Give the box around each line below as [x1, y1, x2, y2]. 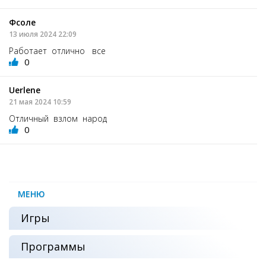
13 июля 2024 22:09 [9, 28, 77, 39]
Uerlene [9, 84, 40, 96]
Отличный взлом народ [9, 112, 107, 124]
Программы [21, 239, 85, 254]
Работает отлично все [9, 45, 106, 56]
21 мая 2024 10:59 [9, 96, 71, 107]
